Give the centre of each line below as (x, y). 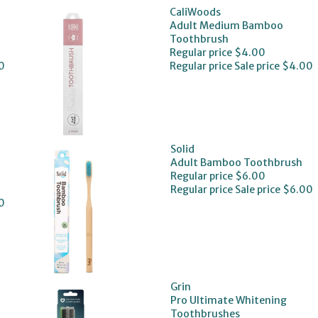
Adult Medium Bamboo (227, 25)
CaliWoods (196, 12)
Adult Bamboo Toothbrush (237, 163)
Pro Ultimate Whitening (229, 300)
